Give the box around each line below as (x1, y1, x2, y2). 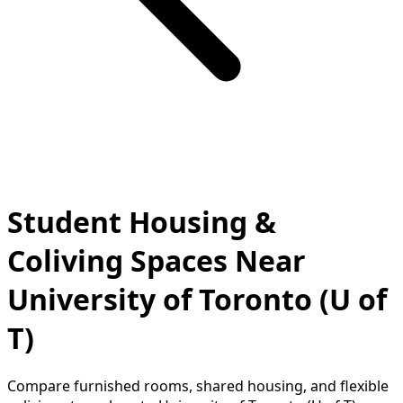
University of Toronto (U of (7, 279, 387, 318)
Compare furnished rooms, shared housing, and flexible (7, 376, 389, 397)
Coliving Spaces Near (7, 240, 306, 280)
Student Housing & (7, 201, 276, 241)
